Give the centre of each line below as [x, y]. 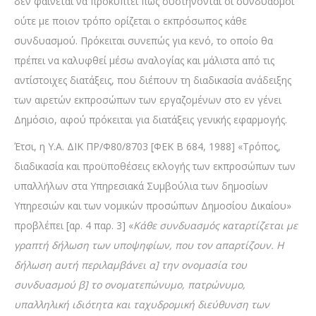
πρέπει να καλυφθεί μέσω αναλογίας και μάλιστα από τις [144, 60]
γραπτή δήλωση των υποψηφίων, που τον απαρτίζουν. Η [149, 245]
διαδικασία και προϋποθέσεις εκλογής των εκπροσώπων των [155, 166]
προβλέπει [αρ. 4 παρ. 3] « [74, 225]
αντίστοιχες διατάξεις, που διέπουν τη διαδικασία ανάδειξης [153, 80]
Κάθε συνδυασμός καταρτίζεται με [215, 225]
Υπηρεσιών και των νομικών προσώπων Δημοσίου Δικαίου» [153, 205]
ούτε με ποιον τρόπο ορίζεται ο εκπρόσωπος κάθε [130, 20]
